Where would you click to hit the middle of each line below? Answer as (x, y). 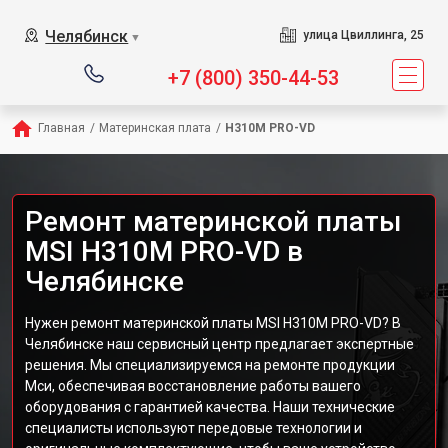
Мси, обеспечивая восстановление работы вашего (193, 386)
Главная (61, 128)
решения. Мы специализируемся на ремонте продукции (210, 365)
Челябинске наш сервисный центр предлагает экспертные (219, 344)
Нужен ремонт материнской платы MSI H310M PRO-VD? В (213, 323)
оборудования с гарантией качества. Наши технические (210, 407)
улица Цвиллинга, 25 (363, 35)
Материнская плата (155, 128)
